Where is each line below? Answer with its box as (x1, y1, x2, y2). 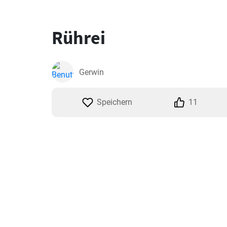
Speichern (97, 97, 132, 107)
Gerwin (79, 67, 104, 77)
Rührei (52, 26, 105, 49)
